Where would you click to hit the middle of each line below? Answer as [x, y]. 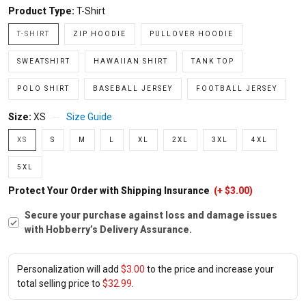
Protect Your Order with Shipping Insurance [110, 191]
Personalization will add [69, 269]
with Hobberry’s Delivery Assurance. [108, 229]
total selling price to [60, 283]
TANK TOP [213, 61]
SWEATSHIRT [44, 61]
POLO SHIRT [43, 88]
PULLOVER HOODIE [192, 34]
